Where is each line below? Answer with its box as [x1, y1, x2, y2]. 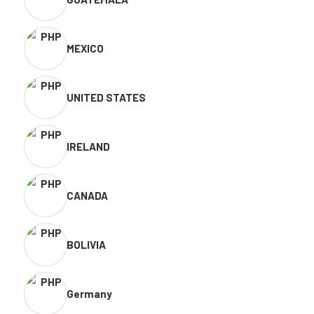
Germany [67, 287, 112, 301]
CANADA [67, 189, 108, 203]
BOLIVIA [67, 238, 106, 252]
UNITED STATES [67, 91, 146, 104]
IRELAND [67, 140, 110, 153]
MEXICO [67, 42, 104, 55]
